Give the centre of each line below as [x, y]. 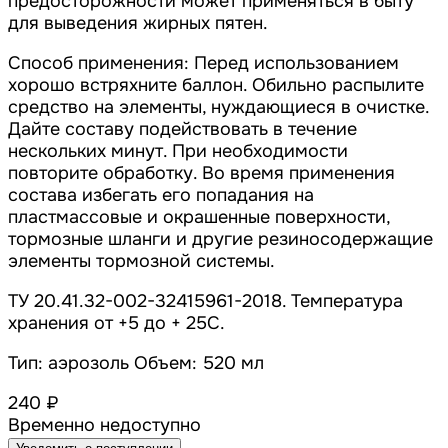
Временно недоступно [104, 425]
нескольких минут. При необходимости [178, 151]
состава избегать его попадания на [161, 195]
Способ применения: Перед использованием [203, 63]
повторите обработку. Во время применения [201, 173]
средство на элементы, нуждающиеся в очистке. [218, 107]
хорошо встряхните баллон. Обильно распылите [216, 85]
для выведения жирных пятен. [138, 23]
